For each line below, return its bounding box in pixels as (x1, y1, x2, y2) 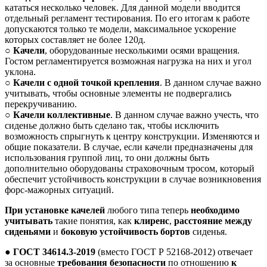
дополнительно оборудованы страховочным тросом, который (5, 163, 254, 174)
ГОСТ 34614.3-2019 (13, 247, 95, 257)
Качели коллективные (13, 110, 110, 120)
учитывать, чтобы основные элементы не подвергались (5, 88, 231, 99)
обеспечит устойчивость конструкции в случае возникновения (5, 174, 261, 185)
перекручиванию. (5, 99, 77, 110)
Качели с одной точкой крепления (13, 77, 160, 88)
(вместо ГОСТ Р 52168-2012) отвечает (95, 247, 253, 257)
